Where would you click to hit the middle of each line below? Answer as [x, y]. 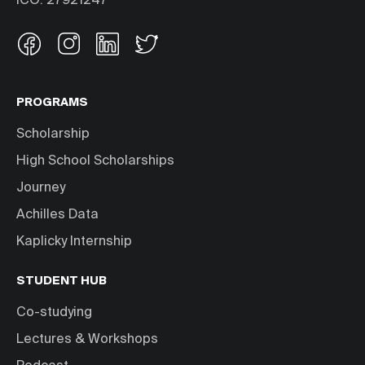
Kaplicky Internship [74, 242]
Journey [41, 189]
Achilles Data [57, 215]
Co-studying [54, 313]
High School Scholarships [95, 162]
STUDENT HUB [62, 281]
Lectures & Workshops [87, 340]
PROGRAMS [52, 103]
